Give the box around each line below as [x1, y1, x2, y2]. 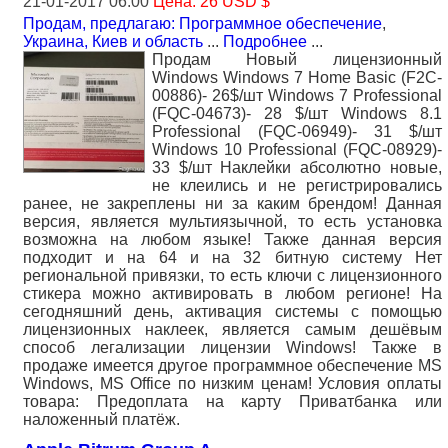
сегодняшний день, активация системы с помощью [23, 303, 442, 321]
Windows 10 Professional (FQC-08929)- [152, 141, 442, 159]
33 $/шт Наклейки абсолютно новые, [152, 159, 442, 177]
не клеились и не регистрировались [152, 177, 442, 195]
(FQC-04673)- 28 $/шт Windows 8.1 [152, 105, 442, 123]
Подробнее [223, 33, 307, 51]
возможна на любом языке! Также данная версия [23, 231, 442, 249]
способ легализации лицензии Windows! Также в [23, 339, 442, 357]
